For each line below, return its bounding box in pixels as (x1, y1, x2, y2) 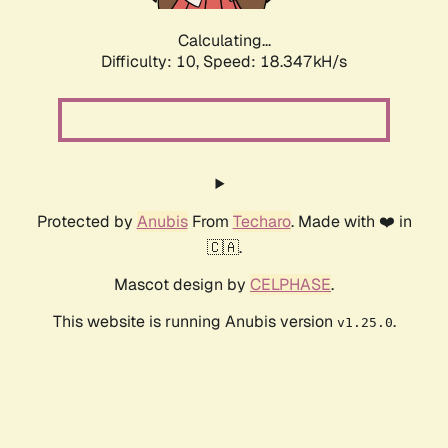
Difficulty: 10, (101, 51, 203, 73)
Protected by (36, 211, 137, 233)
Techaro (232, 211, 291, 233)
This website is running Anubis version (52, 311, 337, 333)
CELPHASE (250, 274, 331, 296)
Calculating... (177, 30, 271, 52)
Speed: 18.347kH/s (203, 51, 347, 73)
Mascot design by (114, 274, 250, 296)
